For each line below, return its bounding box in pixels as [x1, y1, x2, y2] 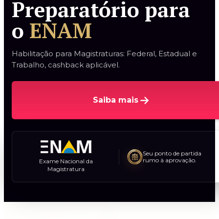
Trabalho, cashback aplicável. [12, 60, 120, 70]
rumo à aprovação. [143, 156, 197, 164]
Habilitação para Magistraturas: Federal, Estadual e [12, 49, 197, 59]
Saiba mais [93, 95, 139, 105]
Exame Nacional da [39, 157, 93, 165]
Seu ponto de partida [143, 149, 201, 157]
